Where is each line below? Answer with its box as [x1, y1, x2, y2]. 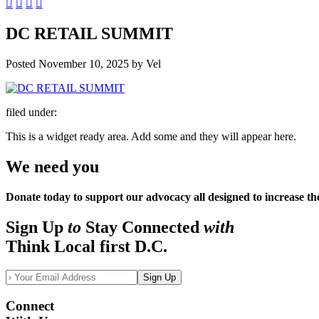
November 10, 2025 [38, 57, 129, 70]
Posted [6, 57, 38, 70]
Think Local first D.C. [6, 236, 167, 256]
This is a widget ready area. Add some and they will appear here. [6, 130, 296, 142]
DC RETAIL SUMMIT [6, 23, 173, 43]
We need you [6, 157, 99, 176]
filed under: [6, 105, 57, 118]
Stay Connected [81, 217, 204, 236]
